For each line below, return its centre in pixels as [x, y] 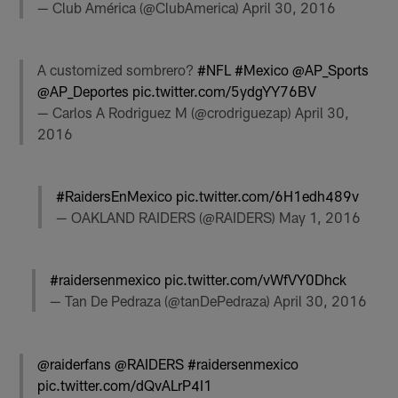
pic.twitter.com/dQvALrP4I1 [125, 385]
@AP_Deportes [84, 91]
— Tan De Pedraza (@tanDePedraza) [161, 301]
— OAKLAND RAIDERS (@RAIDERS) [167, 218]
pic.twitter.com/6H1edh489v [267, 196]
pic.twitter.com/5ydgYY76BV [225, 91]
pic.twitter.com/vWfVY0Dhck [255, 280]
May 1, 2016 [319, 218]
